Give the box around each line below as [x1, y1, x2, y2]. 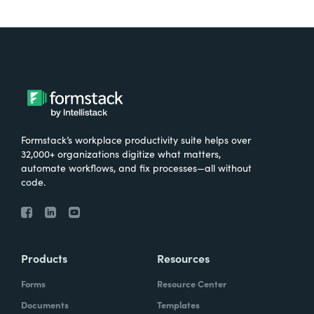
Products [21, 250, 67, 266]
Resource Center [157, 276, 226, 290]
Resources [157, 250, 210, 266]
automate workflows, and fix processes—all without [21, 160, 252, 175]
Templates [157, 297, 200, 311]
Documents [21, 297, 69, 311]
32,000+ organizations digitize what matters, [21, 146, 221, 161]
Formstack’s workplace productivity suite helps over [21, 132, 251, 146]
